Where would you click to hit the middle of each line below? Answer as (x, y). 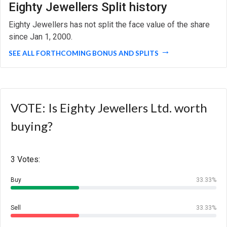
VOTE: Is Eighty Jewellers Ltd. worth (109, 107)
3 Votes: (25, 159)
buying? (32, 126)
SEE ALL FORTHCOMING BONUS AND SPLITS (84, 53)
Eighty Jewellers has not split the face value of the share (109, 24)
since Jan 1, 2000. (41, 36)
